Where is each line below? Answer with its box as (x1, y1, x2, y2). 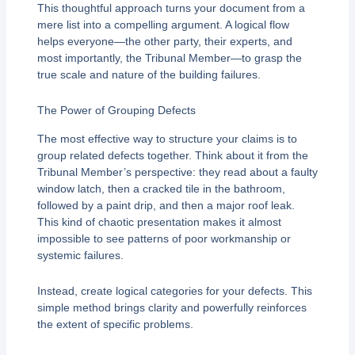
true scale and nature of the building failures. (36, 67, 261, 81)
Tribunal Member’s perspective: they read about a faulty (36, 165, 318, 178)
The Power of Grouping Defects (36, 104, 196, 117)
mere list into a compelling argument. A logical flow (36, 17, 289, 31)
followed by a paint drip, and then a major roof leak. (36, 198, 295, 212)
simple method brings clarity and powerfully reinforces (36, 301, 307, 315)
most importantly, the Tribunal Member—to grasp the (36, 51, 302, 64)
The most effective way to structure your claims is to (36, 132, 297, 145)
